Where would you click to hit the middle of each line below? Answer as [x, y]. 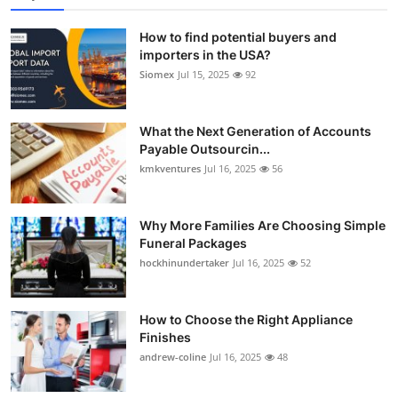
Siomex [157, 74]
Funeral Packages [193, 243]
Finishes [165, 337]
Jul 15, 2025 [203, 74]
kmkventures [170, 168]
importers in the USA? [205, 54]
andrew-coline [173, 356]
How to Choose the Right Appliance [246, 319]
